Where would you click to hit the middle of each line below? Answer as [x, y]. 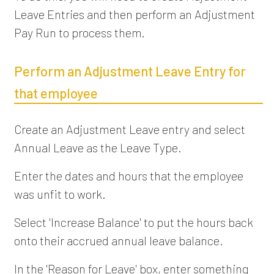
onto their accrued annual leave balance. [118, 240]
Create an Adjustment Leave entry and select [129, 129]
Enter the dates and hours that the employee [128, 175]
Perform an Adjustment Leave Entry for [130, 71]
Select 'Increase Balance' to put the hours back [133, 222]
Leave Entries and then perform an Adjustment [134, 14]
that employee [56, 93]
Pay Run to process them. [79, 32]
